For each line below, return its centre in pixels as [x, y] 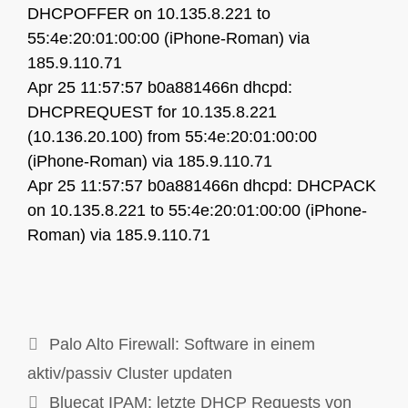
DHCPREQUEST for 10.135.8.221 [152, 112]
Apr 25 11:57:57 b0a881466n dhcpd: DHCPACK [202, 186]
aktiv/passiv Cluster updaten [130, 373]
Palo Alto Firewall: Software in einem [182, 344]
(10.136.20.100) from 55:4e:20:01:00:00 [172, 137]
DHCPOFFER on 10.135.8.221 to [149, 14]
